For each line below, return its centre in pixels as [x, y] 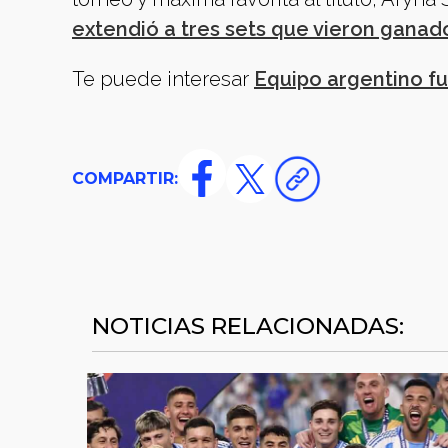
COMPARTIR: [125, 178]
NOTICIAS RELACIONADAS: [248, 326]
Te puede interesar [160, 79]
